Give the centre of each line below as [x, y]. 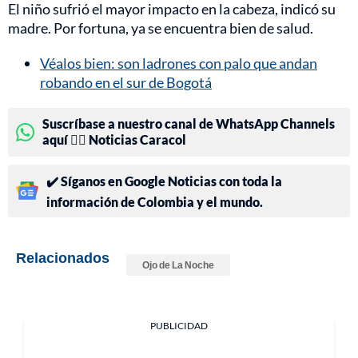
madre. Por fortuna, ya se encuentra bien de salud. [161, 28]
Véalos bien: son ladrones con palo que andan [179, 63]
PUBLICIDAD [179, 325]
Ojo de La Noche [178, 265]
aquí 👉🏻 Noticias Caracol [114, 139]
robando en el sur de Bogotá [126, 82]
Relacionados [63, 257]
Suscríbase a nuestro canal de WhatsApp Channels [189, 123]
